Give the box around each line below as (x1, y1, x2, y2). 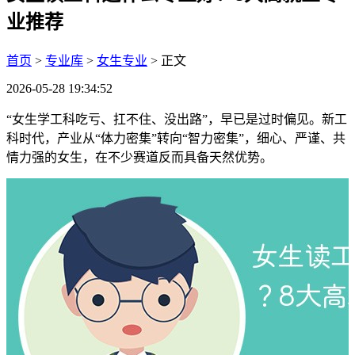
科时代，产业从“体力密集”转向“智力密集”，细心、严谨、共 (6, 131, 345, 145)
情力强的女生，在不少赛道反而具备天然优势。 (6, 150, 273, 164)
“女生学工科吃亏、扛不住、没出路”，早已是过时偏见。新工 (6, 112, 347, 126)
